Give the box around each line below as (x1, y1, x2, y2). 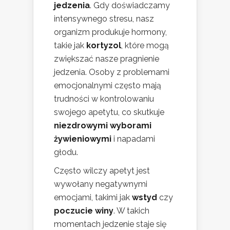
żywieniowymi (54, 133, 111, 144)
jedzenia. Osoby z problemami (54, 67, 169, 77)
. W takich (113, 205, 149, 216)
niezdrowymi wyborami (54, 120, 151, 130)
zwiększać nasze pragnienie (54, 53, 159, 64)
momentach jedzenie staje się (54, 219, 166, 229)
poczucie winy (54, 205, 113, 216)
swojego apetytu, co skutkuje (54, 107, 164, 117)
